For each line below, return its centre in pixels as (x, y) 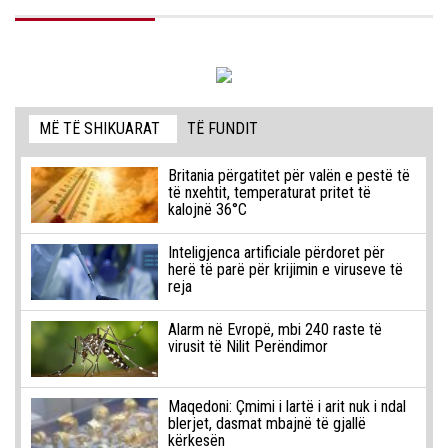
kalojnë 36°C (207, 210)
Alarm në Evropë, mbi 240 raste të (274, 330)
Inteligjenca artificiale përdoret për (276, 253)
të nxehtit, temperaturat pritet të (269, 193)
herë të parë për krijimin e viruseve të (285, 270)
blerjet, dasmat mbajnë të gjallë (266, 424)
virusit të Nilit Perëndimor (247, 347)
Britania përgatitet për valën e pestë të (288, 176)
